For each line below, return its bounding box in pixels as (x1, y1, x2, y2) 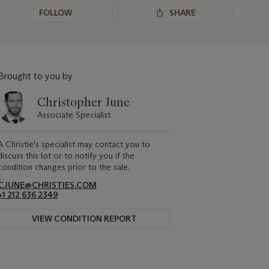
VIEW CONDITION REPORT (31, 213, 137, 224)
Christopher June (37, 94, 130, 109)
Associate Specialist (37, 109, 110, 120)
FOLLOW (38, 7, 72, 18)
